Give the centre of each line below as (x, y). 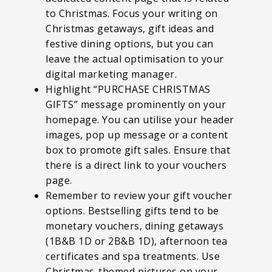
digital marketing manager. (111, 74)
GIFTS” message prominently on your (136, 104)
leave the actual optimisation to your (135, 59)
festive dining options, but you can (130, 43)
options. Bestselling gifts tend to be (132, 210)
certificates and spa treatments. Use (133, 256)
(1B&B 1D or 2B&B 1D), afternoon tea (137, 241)
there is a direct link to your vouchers (136, 165)
